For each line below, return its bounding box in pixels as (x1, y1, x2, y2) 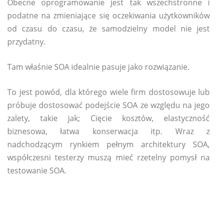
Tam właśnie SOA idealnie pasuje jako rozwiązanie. (7, 62, 189, 73)
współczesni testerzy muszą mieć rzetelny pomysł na (7, 152, 210, 163)
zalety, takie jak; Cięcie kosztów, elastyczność (7, 113, 210, 124)
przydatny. (7, 36, 46, 47)
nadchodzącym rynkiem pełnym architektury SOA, (7, 139, 210, 150)
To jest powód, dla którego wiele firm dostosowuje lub (7, 87, 210, 98)
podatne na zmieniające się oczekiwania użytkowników (7, 10, 210, 21)
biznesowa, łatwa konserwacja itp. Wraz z (7, 126, 210, 137)
